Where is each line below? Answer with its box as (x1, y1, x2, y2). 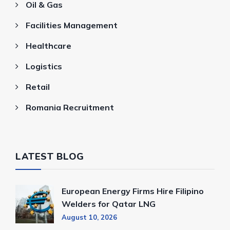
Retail (26, 82, 50, 92)
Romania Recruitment (26, 102, 114, 113)
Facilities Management (26, 20, 118, 31)
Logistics (26, 61, 62, 72)
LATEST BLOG (15, 150, 84, 163)
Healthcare (26, 41, 71, 51)
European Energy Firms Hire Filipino (62, 186, 204, 197)
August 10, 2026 (62, 213, 117, 222)
